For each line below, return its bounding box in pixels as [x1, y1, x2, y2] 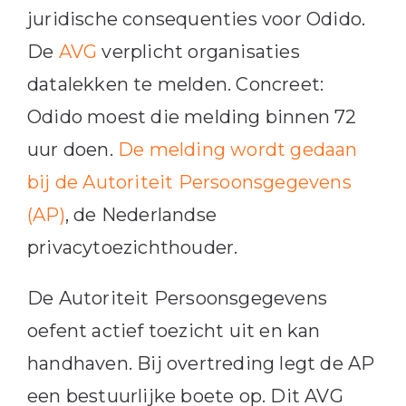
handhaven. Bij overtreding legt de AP [26, 352, 375, 374]
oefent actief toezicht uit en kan [26, 319, 321, 342]
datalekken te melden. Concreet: [26, 72, 324, 95]
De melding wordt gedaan [117, 138, 358, 160]
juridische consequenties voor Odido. [26, 7, 366, 30]
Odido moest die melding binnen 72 [26, 105, 357, 128]
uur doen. [26, 138, 118, 160]
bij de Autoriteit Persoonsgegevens [26, 170, 352, 193]
